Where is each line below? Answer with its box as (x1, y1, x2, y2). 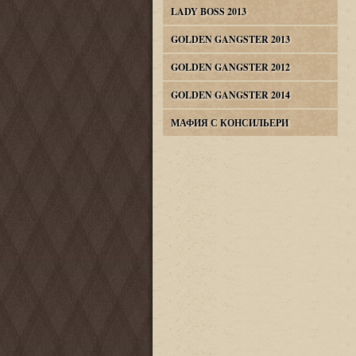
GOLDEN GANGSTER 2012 (170, 60, 290, 74)
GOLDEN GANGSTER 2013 (170, 33, 290, 46)
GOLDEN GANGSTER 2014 (170, 88, 290, 102)
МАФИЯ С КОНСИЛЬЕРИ (170, 116, 288, 130)
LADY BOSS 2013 (170, 5, 246, 18)
